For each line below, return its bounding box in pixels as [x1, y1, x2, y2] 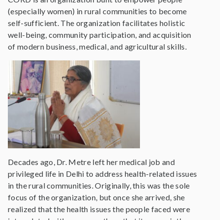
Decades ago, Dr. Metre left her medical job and [8, 157, 175, 166]
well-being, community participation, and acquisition [8, 29, 192, 39]
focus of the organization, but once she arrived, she [8, 192, 185, 202]
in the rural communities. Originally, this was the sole [8, 180, 190, 190]
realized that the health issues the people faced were [8, 204, 190, 214]
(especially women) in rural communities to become [8, 6, 187, 16]
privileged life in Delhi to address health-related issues [8, 168, 197, 178]
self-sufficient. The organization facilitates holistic [8, 18, 186, 27]
